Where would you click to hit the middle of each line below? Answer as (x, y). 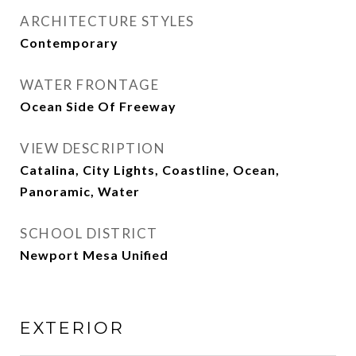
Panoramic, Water (80, 191)
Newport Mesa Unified (94, 255)
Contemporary (69, 43)
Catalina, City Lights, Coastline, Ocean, (150, 170)
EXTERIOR (72, 328)
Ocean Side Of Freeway (98, 106)
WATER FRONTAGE (89, 85)
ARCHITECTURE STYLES (107, 21)
